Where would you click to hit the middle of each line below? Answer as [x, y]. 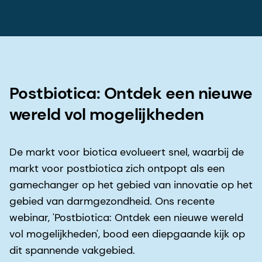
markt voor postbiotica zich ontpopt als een [117, 168]
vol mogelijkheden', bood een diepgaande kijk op [127, 234]
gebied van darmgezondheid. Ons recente [112, 201]
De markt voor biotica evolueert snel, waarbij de [127, 152]
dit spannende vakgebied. [75, 250]
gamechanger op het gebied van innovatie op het [131, 185]
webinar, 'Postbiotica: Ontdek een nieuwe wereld [126, 217]
